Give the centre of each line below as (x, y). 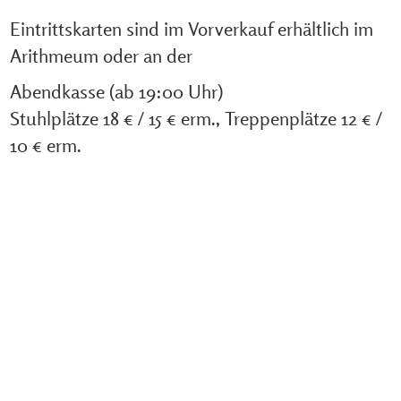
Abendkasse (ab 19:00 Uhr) (116, 91)
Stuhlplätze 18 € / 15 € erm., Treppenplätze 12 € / (196, 118)
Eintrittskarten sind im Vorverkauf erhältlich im (191, 29)
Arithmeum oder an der (101, 55)
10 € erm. (45, 145)
